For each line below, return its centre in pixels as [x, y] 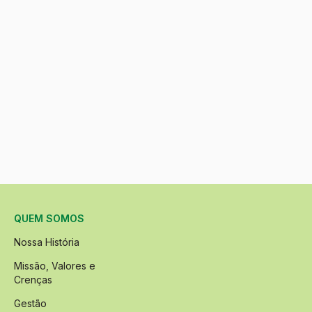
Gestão [30, 304]
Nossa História [47, 242]
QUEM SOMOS [49, 219]
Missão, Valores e [55, 266]
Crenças [33, 280]
